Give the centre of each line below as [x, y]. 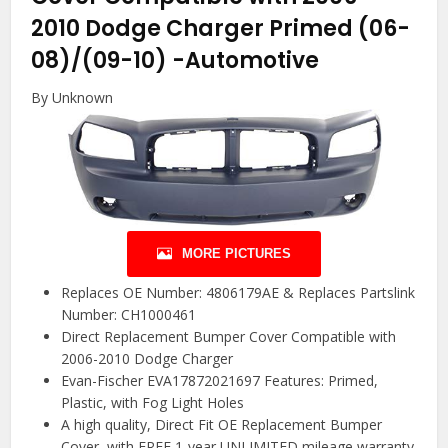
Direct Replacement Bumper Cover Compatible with [229, 336]
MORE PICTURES [236, 253]
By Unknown [72, 97]
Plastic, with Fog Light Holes [153, 402]
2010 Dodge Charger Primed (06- [221, 28]
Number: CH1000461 [129, 314]
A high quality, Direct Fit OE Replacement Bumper [222, 424]
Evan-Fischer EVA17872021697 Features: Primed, [220, 380]
